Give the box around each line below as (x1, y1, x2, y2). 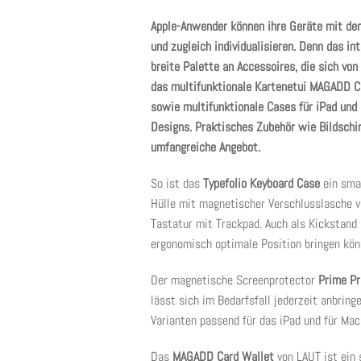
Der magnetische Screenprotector (151, 272, 318, 288)
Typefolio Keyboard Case (203, 175, 320, 192)
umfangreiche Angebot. (151, 139, 260, 156)
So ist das (151, 175, 203, 192)
